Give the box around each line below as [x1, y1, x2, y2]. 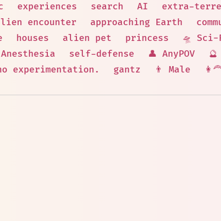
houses [16, 33, 49, 44]
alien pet [63, 33, 111, 44]
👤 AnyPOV [147, 48, 195, 60]
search [91, 1, 123, 12]
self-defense [69, 48, 134, 60]
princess [125, 33, 169, 44]
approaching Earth [90, 17, 183, 28]
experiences [17, 1, 77, 12]
